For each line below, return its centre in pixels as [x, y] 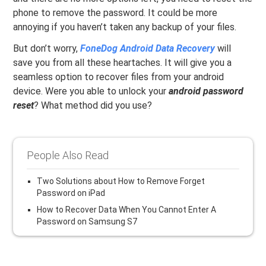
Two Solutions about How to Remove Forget [121, 181]
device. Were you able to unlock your [91, 91]
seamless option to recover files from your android [119, 77]
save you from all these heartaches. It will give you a [123, 63]
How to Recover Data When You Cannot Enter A [127, 210]
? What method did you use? [93, 106]
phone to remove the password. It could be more [115, 13]
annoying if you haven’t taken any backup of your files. [125, 27]
